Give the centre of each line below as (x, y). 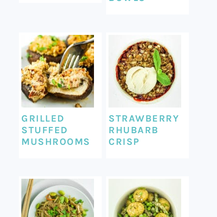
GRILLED (43, 118)
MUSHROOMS (56, 141)
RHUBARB (134, 130)
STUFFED (45, 130)
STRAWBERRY (144, 118)
